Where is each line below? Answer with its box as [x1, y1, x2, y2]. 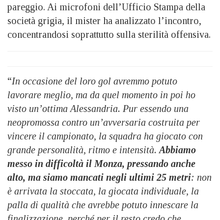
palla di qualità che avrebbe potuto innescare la [7, 199, 198, 210]
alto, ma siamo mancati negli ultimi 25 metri [7, 171, 191, 183]
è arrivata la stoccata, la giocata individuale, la [7, 185, 199, 196]
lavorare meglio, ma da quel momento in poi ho [7, 89, 195, 100]
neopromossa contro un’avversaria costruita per [7, 116, 200, 128]
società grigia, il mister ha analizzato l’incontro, [7, 15, 201, 26]
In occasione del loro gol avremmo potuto [12, 75, 177, 86]
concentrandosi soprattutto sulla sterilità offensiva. [7, 28, 211, 40]
